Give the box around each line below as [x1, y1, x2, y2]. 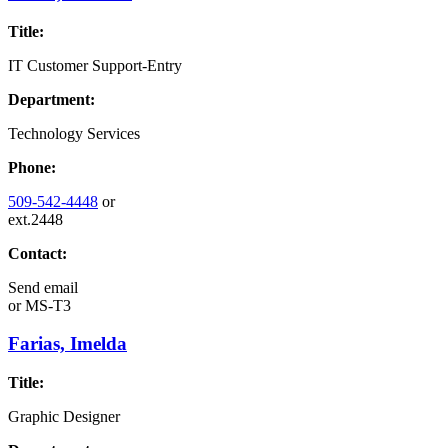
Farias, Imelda [8, 333, 127, 355]
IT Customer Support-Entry [8, 56, 182, 74]
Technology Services [8, 124, 140, 142]
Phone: [8, 158, 56, 176]
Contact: [8, 244, 67, 262]
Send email [8, 278, 78, 296]
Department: [8, 90, 95, 108]
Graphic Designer [8, 408, 120, 425]
